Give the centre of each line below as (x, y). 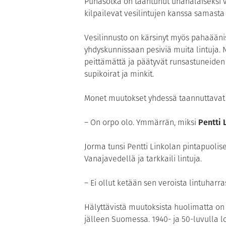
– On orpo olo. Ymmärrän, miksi (141, 123)
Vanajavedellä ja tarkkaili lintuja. (143, 159)
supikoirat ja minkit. (119, 74)
